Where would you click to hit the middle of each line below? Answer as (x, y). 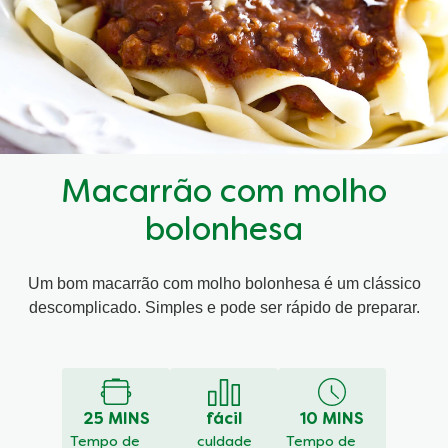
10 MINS (332, 420)
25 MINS (116, 420)
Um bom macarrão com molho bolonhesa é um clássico (224, 284)
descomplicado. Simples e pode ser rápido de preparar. (224, 308)
